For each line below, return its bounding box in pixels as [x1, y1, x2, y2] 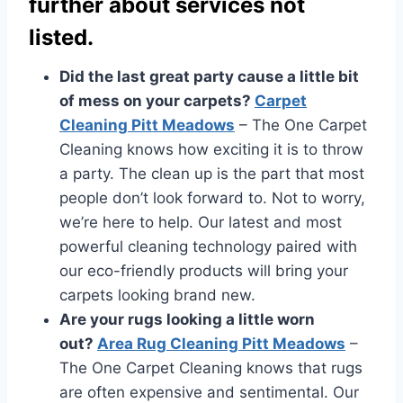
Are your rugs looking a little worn [59, 310, 315, 328]
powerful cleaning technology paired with [59, 237, 357, 255]
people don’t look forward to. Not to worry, [59, 189, 365, 207]
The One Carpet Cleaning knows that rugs [59, 359, 363, 377]
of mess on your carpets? [59, 92, 255, 110]
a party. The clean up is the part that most [59, 165, 364, 183]
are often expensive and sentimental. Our [59, 383, 359, 401]
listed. [29, 24, 94, 50]
